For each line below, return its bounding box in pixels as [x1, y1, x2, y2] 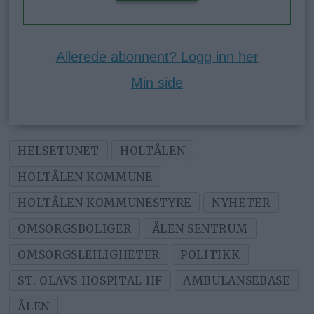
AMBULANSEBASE [183, 273, 290, 287]
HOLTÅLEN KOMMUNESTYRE [18, 195, 191, 210]
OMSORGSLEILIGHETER [18, 247, 160, 261]
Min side [131, 74, 183, 90]
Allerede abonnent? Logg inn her [55, 48, 259, 64]
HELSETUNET [18, 143, 100, 158]
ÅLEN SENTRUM [151, 221, 248, 235]
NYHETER [212, 195, 271, 210]
